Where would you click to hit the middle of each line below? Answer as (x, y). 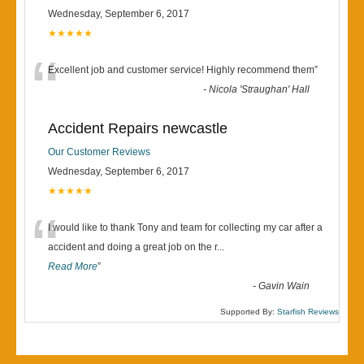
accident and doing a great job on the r (132, 247)
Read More (73, 266)
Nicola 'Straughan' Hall (260, 89)
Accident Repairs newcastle (138, 128)
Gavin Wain (284, 286)
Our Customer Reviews (99, 152)
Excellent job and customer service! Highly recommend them (181, 70)
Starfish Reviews (308, 312)
